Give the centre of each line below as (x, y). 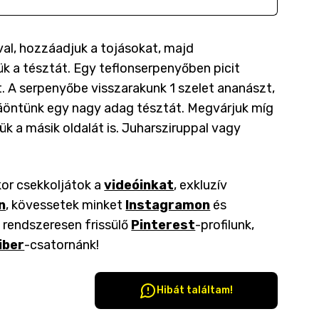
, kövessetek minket (64, 205)
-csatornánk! (62, 245)
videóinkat (139, 185)
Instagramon (168, 205)
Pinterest (163, 225)
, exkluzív (201, 185)
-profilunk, (225, 225)
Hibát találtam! (194, 290)
